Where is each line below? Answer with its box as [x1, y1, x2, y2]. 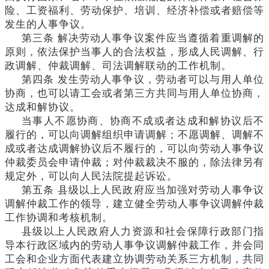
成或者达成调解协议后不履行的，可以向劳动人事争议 [5, 142, 264, 154]
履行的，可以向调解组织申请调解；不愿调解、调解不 [5, 128, 264, 141]
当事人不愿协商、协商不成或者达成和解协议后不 [22, 115, 264, 127]
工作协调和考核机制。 [5, 211, 113, 223]
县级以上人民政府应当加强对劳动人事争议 [57, 184, 265, 196]
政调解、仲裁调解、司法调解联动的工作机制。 [5, 59, 232, 71]
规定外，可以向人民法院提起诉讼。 [5, 170, 178, 182]
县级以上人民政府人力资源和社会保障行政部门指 [22, 225, 264, 237]
